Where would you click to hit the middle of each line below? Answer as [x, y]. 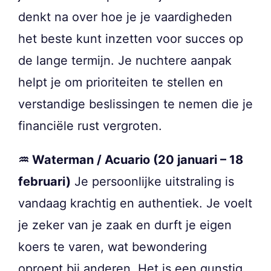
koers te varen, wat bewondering [113, 247]
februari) [44, 181]
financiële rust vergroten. [90, 126]
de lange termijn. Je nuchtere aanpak [125, 60]
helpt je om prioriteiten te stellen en [121, 82]
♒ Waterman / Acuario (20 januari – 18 [131, 159]
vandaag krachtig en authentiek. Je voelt [135, 203]
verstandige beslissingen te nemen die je [135, 104]
